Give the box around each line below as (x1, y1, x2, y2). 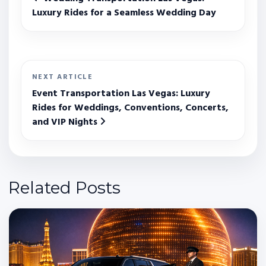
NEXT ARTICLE (32, 71, 93, 83)
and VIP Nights (32, 114, 100, 130)
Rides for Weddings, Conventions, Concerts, (32, 100, 229, 116)
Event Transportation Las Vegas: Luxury (32, 85, 210, 102)
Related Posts (8, 177, 121, 198)
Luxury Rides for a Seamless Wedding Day (32, 5, 216, 21)
